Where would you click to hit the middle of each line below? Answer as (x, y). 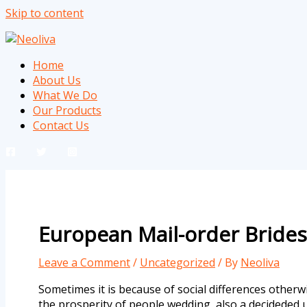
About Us (57, 80)
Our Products (67, 110)
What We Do (65, 95)
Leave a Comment (84, 262)
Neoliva (260, 262)
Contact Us (61, 125)
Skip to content (45, 13)
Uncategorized (177, 262)
